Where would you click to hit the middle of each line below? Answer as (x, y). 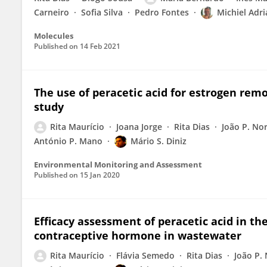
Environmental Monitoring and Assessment (118, 164)
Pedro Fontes (162, 12)
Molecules (54, 36)
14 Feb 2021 (100, 46)
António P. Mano (68, 141)
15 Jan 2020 (100, 175)
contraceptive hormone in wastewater (138, 235)
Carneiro (52, 12)
